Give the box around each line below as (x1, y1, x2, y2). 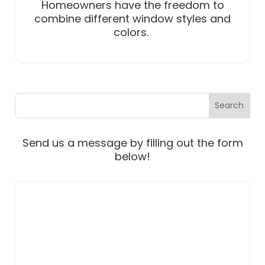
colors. (114, 24, 151, 40)
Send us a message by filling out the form (22, 135, 243, 150)
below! (115, 148, 150, 164)
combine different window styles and (34, 11, 231, 26)
